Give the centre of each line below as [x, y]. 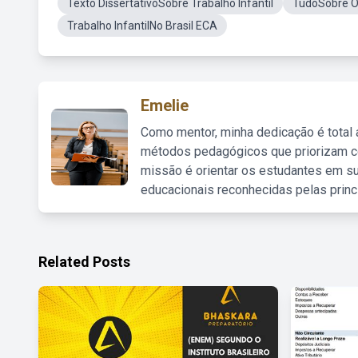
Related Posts [84, 262]
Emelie [165, 105]
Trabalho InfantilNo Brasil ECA [142, 26]
